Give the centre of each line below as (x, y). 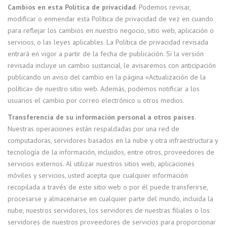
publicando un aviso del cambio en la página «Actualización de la (107, 77)
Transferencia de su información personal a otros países (101, 117)
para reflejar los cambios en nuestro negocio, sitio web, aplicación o (111, 30)
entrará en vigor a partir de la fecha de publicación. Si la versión (106, 54)
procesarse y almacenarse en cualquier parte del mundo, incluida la (110, 199)
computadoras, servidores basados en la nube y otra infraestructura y (113, 140)
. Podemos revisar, (163, 7)
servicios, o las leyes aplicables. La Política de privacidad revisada (108, 42)
